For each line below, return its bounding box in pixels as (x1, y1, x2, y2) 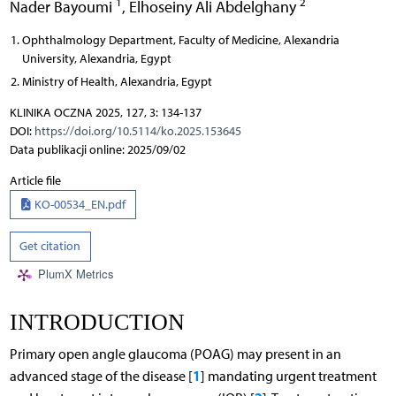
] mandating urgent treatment (200, 367, 377, 385)
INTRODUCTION (9, 308, 185, 335)
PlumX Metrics (37, 265, 114, 283)
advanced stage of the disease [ (9, 367, 193, 385)
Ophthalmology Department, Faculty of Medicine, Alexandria (21, 32, 339, 48)
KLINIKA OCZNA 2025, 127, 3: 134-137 (9, 104, 202, 120)
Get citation (19, 239, 80, 255)
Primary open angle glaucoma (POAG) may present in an (9, 345, 341, 362)
